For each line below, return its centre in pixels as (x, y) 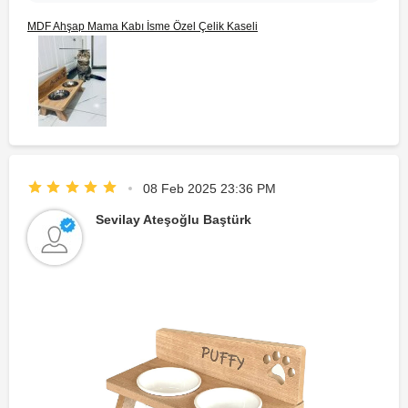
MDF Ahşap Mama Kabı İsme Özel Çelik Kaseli (143, 27)
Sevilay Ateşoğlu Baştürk (173, 220)
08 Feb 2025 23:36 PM (209, 189)
